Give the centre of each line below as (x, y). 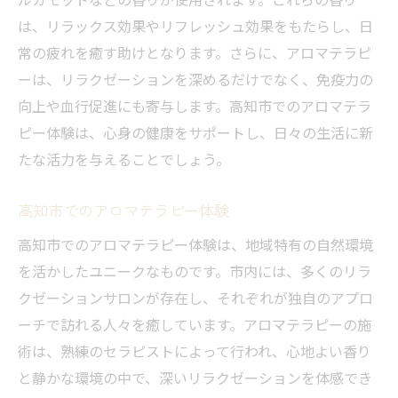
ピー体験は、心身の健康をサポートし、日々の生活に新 (195, 133)
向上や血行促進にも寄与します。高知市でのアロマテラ (195, 106)
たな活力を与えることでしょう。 (124, 159)
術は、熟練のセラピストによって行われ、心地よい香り (195, 351)
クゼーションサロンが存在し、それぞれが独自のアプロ (195, 298)
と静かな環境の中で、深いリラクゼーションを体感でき (195, 378)
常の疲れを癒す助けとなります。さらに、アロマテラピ (195, 53)
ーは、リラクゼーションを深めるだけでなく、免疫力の (195, 80)
